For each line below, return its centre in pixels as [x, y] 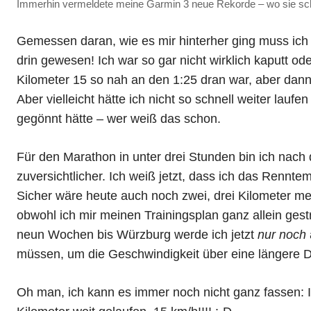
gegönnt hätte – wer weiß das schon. [119, 119]
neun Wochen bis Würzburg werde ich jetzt [137, 235]
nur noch [282, 235]
